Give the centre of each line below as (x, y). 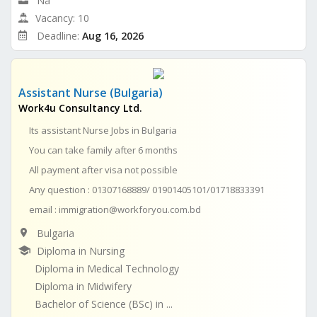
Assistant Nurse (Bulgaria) (91, 92)
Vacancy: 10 (62, 18)
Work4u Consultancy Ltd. (80, 108)
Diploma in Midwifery (83, 286)
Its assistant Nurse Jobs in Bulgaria (103, 130)
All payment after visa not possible (103, 169)
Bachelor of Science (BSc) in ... (104, 304)
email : (44, 209)
